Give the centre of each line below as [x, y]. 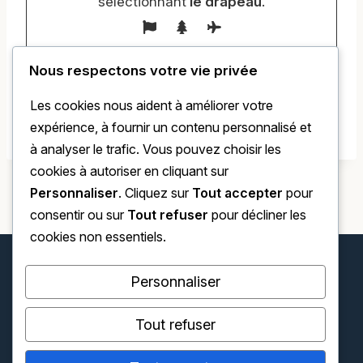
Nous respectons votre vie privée [143, 70]
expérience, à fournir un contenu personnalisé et [171, 127]
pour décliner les [257, 214]
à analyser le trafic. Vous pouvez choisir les [156, 149]
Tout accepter [237, 192]
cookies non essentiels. [98, 236]
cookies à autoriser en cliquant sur [129, 171]
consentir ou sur [79, 214]
